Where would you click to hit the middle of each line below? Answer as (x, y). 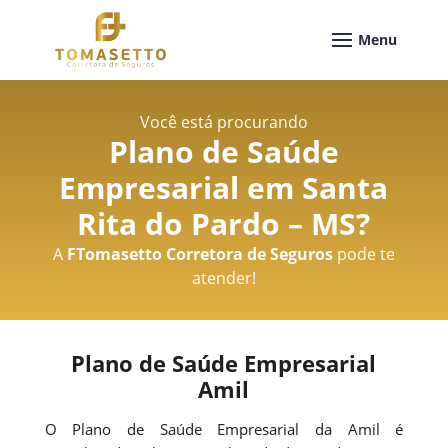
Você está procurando (223, 121)
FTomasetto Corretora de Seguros (199, 253)
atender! (223, 277)
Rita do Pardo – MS (217, 223)
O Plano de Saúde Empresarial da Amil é (224, 428)
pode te (363, 253)
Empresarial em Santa (224, 187)
